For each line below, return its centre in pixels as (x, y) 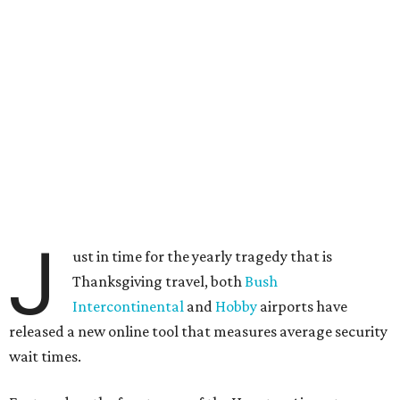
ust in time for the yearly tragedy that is (203, 256)
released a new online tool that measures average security (198, 331)
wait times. (45, 356)
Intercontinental (129, 306)
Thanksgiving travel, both (159, 281)
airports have (303, 306)
